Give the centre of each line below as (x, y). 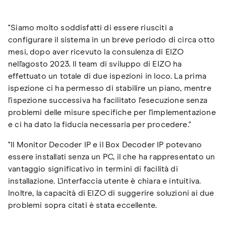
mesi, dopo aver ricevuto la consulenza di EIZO (96, 52)
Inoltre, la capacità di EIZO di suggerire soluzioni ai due (111, 193)
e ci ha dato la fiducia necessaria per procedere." (100, 125)
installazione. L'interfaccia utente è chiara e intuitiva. (105, 181)
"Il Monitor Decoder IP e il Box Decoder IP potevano (105, 145)
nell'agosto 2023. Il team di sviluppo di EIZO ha (95, 64)
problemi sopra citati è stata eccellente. (83, 206)
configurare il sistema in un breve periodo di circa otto (112, 40)
